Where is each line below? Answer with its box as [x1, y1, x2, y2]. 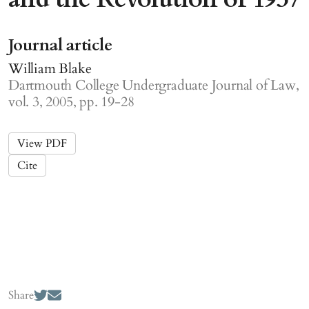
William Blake [8, 59, 92, 78]
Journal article [8, 34, 112, 57]
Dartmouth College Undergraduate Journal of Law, [8, 76, 299, 94]
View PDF [17, 136, 67, 151]
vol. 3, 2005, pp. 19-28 [8, 92, 134, 111]
